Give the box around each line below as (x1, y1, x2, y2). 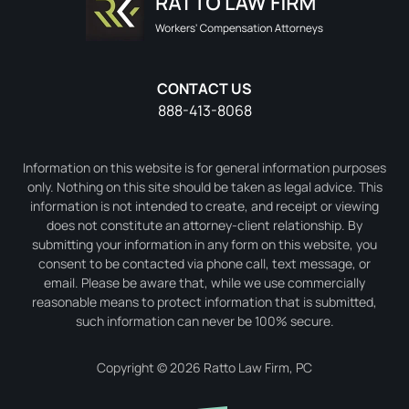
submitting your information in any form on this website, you (32, 236, 377, 253)
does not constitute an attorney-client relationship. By (47, 216, 362, 234)
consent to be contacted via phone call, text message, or (38, 255, 371, 272)
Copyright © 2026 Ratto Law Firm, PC (97, 359, 312, 376)
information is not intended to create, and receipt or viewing (30, 197, 379, 215)
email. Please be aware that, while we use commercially (44, 274, 365, 291)
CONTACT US (157, 79, 252, 99)
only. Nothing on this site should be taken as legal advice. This (26, 178, 383, 195)
